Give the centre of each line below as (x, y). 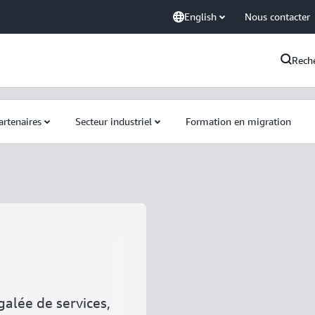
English (200, 17)
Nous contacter (277, 17)
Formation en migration (238, 121)
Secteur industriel (114, 121)
